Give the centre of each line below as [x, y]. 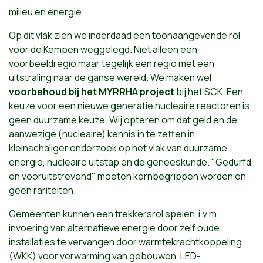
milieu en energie [45, 11]
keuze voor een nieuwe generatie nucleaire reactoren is [129, 105]
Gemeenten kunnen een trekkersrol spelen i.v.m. [114, 213]
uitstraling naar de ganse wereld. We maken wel [110, 77]
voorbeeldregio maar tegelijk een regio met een [112, 63]
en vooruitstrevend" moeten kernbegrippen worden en [127, 176]
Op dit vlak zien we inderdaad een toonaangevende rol [124, 35]
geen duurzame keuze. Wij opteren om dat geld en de [123, 119]
